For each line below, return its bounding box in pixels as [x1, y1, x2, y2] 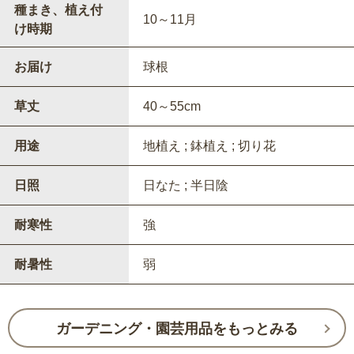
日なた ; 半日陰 [142, 179, 228, 193]
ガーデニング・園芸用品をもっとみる [56, 321, 298, 337]
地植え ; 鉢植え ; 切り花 [142, 139, 276, 153]
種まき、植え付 [13, 3, 103, 17]
